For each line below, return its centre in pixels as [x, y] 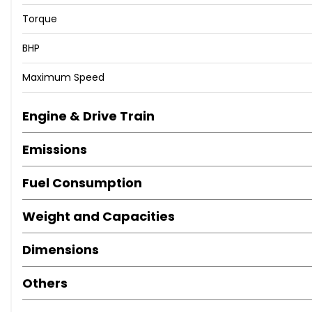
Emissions [55, 150]
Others [45, 283]
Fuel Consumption [82, 183]
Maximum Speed [63, 78]
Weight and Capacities [99, 217]
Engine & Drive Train [88, 116]
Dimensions [61, 250]
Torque [40, 19]
